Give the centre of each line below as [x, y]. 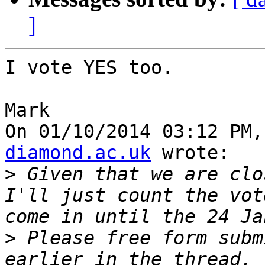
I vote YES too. [89, 68]
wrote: [190, 153]
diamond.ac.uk [78, 153]
